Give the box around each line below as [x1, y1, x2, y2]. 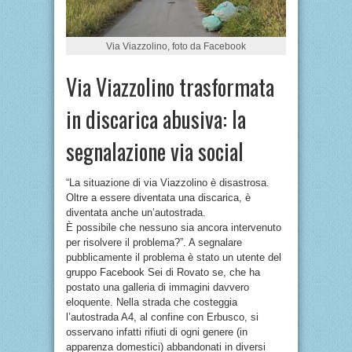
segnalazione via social [66, 134, 244, 167]
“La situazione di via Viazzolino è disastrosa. [66, 176, 269, 189]
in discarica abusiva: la [66, 102, 246, 135]
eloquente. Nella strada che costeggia [66, 295, 237, 308]
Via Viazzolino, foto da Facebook [106, 40, 246, 51]
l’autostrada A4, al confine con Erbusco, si [66, 310, 258, 323]
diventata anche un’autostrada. [66, 206, 206, 218]
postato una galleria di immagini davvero [66, 280, 249, 293]
